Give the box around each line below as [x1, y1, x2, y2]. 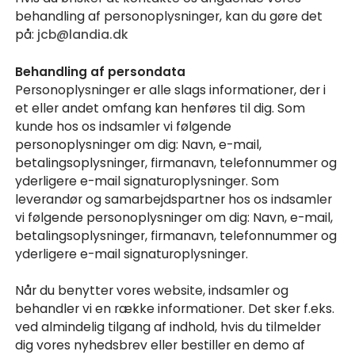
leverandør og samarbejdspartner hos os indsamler [15, 189, 333, 208]
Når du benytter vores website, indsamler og [15, 281, 289, 300]
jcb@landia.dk [37, 25, 129, 44]
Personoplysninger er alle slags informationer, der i [15, 80, 326, 99]
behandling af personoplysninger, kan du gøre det [15, 7, 323, 26]
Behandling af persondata [15, 62, 186, 81]
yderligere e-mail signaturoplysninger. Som [15, 171, 280, 190]
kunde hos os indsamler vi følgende [15, 116, 232, 136]
